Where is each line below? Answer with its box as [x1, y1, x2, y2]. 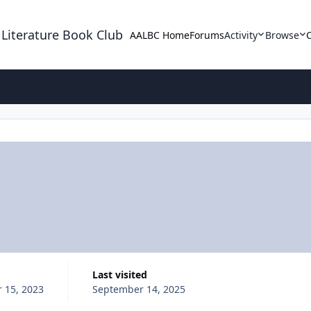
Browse [264, 28, 299, 42]
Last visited [97, 267, 147, 281]
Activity [224, 28, 258, 42]
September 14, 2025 [92, 282, 185, 296]
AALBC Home [130, 28, 190, 42]
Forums [190, 28, 225, 42]
